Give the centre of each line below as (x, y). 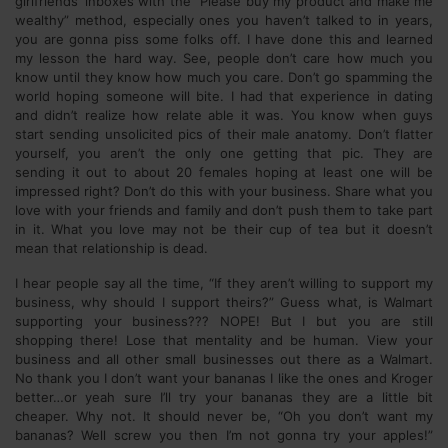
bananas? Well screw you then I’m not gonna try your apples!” (224, 435)
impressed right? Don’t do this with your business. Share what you (224, 191)
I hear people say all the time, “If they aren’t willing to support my (224, 283)
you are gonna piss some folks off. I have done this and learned (224, 39)
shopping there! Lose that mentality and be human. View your (224, 340)
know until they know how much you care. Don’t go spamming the (224, 77)
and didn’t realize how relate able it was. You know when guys (224, 115)
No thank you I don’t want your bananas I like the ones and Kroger (224, 378)
